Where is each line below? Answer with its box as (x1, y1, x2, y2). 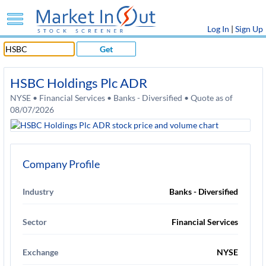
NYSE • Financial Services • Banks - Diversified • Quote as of (10, 93, 233, 103)
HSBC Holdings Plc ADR (10, 75, 147, 91)
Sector (23, 217, 47, 227)
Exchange (23, 247, 58, 257)
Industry (23, 186, 53, 197)
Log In (207, 24, 229, 34)
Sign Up (235, 24, 263, 34)
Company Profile (23, 157, 100, 170)
